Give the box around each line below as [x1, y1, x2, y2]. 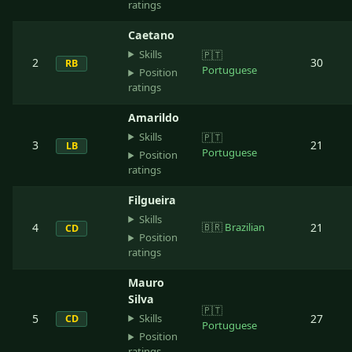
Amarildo [128, 109, 180, 125]
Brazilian [225, 219, 266, 234]
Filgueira [128, 192, 177, 207]
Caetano [128, 27, 175, 42]
